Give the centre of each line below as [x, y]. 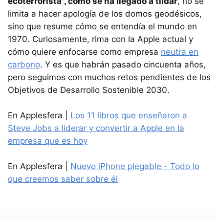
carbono [24, 65]
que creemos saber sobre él [63, 179]
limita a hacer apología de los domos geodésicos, [105, 14]
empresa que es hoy [48, 141]
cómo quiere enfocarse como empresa [84, 52]
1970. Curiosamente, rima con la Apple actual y [100, 39]
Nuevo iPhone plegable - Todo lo [135, 166]
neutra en [180, 52]
